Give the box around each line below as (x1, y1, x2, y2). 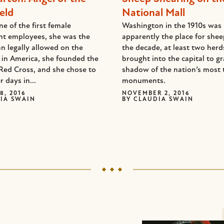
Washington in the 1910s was (122, 22, 221, 30)
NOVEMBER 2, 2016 (122, 90, 189, 96)
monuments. (122, 77, 165, 85)
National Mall (122, 7, 185, 19)
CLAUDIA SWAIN (133, 96, 193, 102)
